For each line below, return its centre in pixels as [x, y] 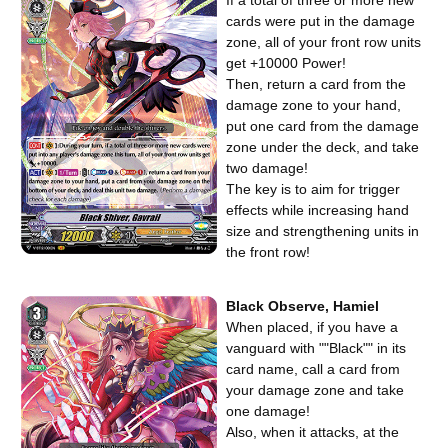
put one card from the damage [323, 126]
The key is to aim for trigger [313, 189]
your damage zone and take [315, 390]
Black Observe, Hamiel [303, 306]
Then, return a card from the [316, 84]
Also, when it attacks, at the [313, 432]
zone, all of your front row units [324, 42]
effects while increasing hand [318, 210]
